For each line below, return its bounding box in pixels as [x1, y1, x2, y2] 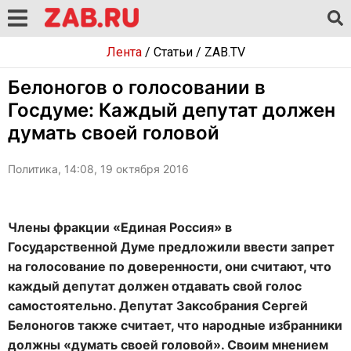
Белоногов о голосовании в [8, 76, 266, 99]
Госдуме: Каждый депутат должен [8, 99, 335, 121]
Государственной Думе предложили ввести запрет [8, 239, 335, 255]
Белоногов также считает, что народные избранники [8, 317, 342, 333]
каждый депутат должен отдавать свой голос [8, 278, 302, 294]
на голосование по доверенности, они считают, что [8, 259, 331, 274]
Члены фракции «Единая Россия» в [8, 219, 232, 235]
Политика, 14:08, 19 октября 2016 [8, 162, 189, 175]
